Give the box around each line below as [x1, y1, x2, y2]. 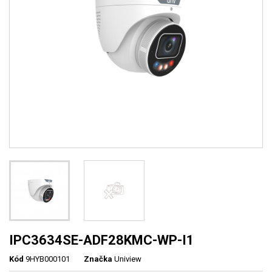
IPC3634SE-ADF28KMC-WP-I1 [9, 233, 194, 248]
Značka [84, 254, 112, 264]
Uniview [114, 254, 141, 264]
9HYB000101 [25, 254, 70, 264]
